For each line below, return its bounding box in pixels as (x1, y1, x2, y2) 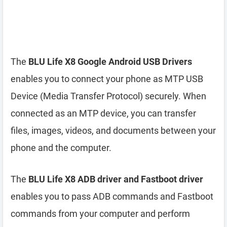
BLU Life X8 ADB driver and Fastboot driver (28, 174, 203, 184)
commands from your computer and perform (11, 208, 190, 219)
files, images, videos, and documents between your (11, 125, 216, 136)
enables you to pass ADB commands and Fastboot (11, 191, 213, 202)
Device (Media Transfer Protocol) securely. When (11, 91, 206, 101)
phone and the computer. (11, 142, 111, 153)
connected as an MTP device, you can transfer (11, 108, 196, 119)
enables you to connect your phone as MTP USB (11, 73, 203, 84)
